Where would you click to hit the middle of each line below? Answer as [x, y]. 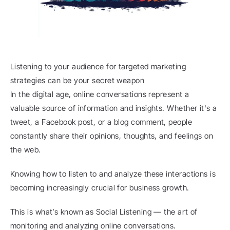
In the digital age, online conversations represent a [100, 94]
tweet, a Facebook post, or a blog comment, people [101, 122]
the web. [26, 150]
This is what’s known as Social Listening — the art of [104, 212]
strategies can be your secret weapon [78, 80]
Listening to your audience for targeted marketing [98, 66]
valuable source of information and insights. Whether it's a [114, 108]
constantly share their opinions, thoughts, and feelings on [112, 136]
